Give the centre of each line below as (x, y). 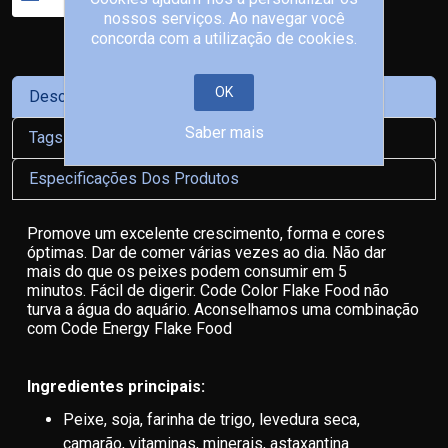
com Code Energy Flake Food (129, 328)
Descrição (64, 96)
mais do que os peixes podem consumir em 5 (187, 271)
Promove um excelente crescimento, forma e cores (206, 233)
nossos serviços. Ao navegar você (224, 18)
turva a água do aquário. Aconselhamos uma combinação (223, 309)
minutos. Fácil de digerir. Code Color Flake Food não (208, 290)
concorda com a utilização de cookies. (224, 38)
